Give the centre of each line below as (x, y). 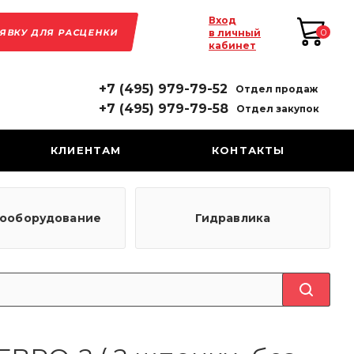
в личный (235, 33)
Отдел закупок (278, 109)
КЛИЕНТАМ (86, 150)
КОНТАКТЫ (248, 150)
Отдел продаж (277, 89)
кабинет (232, 45)
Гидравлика (233, 218)
